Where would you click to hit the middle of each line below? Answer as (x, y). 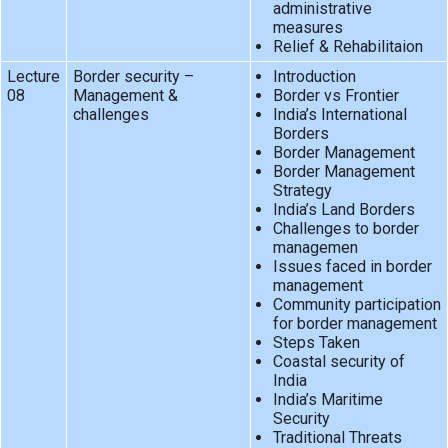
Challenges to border (345, 229)
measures (307, 28)
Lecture (33, 77)
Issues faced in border (352, 267)
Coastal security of (338, 362)
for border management (354, 324)
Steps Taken (316, 343)
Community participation (356, 305)
